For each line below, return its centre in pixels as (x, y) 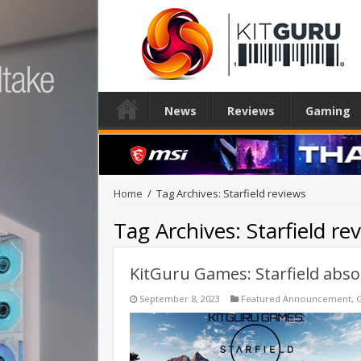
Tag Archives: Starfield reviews (231, 193)
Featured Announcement (296, 298)
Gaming (328, 111)
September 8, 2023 (180, 298)
